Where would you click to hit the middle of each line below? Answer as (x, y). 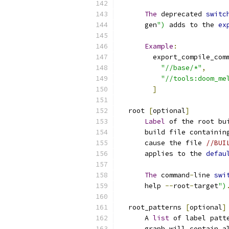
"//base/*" (181, 68)
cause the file (163, 143)
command (173, 175)
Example (159, 46)
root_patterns (153, 207)
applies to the (163, 154)
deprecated (181, 14)
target (206, 186)
